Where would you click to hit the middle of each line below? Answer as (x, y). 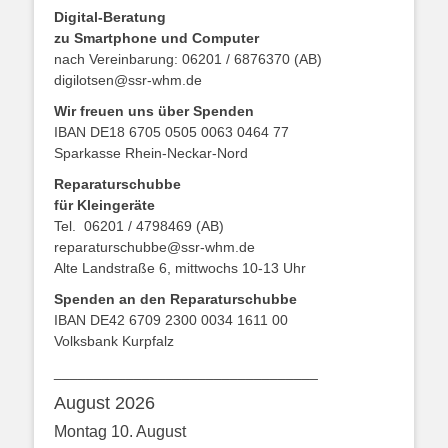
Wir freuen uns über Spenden (154, 111)
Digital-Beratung (110, 17)
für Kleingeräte (104, 205)
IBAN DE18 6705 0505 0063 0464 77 (171, 132)
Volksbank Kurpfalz (114, 341)
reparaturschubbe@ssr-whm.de (154, 247)
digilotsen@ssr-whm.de (128, 80)
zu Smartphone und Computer (156, 38)
